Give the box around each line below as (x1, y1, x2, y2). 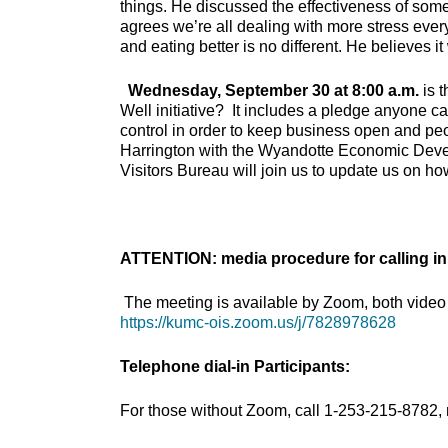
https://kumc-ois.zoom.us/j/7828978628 (120, 314, 396, 331)
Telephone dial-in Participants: (120, 358, 350, 375)
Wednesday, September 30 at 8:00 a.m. (120, 82, 419, 99)
